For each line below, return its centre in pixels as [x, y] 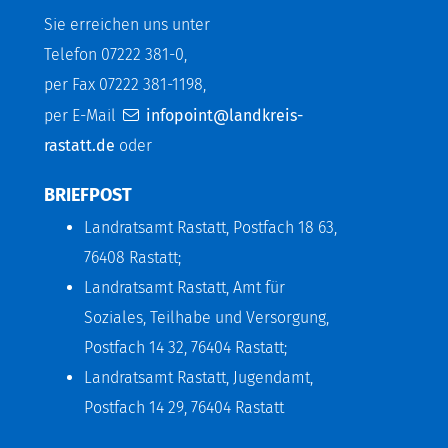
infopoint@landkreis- [224, 115]
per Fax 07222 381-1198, [125, 84]
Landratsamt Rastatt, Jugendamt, [198, 377]
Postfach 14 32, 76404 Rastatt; [185, 347]
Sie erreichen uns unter [127, 24]
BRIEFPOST [88, 194]
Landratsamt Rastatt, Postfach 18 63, [210, 227]
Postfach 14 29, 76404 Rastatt [184, 407]
